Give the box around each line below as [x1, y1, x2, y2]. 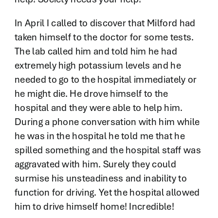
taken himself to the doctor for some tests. [14, 31, 194, 44]
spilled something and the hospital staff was [14, 144, 201, 157]
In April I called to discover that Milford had [14, 17, 196, 30]
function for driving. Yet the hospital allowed [14, 186, 200, 199]
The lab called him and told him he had [14, 45, 177, 58]
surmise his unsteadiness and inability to [14, 172, 187, 185]
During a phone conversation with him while [14, 115, 200, 128]
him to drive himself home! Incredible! [14, 200, 174, 213]
